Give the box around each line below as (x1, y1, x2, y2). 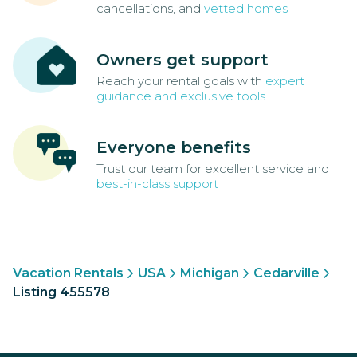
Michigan (180, 265, 239, 281)
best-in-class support (96, 176, 218, 192)
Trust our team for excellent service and (96, 161, 329, 177)
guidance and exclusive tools (96, 88, 265, 104)
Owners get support (96, 50, 269, 70)
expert (265, 73, 304, 89)
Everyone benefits (96, 138, 251, 158)
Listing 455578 (13, 284, 110, 300)
